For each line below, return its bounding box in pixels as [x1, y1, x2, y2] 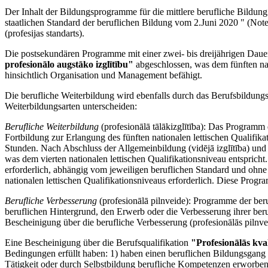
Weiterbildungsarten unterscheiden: [5, 101, 137, 112]
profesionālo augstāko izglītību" [5, 59, 133, 70]
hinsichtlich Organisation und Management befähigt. [5, 70, 202, 81]
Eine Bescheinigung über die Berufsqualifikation [5, 237, 191, 248]
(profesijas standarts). [5, 28, 84, 39]
